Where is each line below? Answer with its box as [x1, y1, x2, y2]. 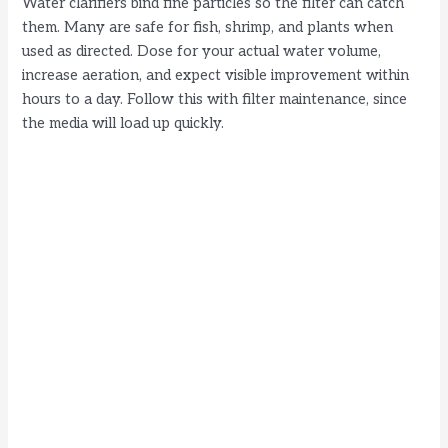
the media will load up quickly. [22, 115, 225, 133]
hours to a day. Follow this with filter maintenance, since [22, 91, 408, 109]
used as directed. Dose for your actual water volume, [22, 43, 382, 61]
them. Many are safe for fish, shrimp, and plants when [22, 19, 394, 37]
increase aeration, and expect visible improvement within [22, 67, 410, 85]
